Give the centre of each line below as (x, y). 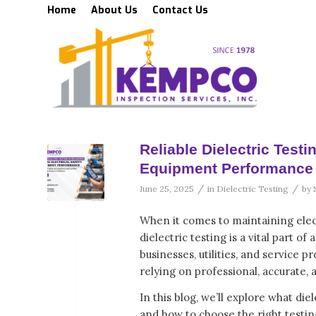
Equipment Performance (226, 168)
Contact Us (180, 10)
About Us (114, 10)
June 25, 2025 (167, 189)
